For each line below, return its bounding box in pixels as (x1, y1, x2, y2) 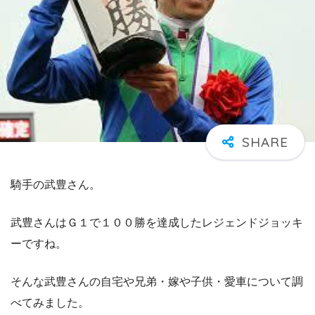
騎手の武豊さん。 (11, 179, 101, 191)
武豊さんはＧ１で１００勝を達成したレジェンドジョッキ (11, 217, 303, 229)
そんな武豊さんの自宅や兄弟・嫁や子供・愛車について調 (11, 276, 303, 288)
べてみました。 (11, 297, 89, 309)
